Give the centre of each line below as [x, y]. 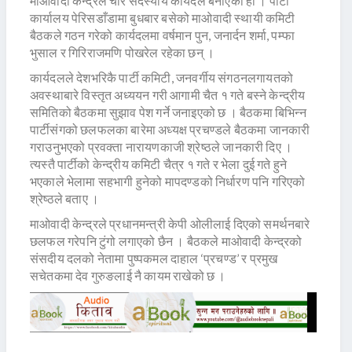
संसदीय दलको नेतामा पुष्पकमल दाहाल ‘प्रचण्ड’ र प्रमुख [154, 258]
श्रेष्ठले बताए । [65, 199]
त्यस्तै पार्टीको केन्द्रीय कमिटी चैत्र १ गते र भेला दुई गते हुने [159, 164]
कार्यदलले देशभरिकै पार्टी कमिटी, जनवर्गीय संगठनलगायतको [161, 78]
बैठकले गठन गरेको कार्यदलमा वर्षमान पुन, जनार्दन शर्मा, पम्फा [162, 35]
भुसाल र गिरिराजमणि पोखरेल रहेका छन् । [123, 53]
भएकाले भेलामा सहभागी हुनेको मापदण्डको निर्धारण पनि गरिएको [168, 181]
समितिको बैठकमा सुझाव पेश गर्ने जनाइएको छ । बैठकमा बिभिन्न [168, 112]
